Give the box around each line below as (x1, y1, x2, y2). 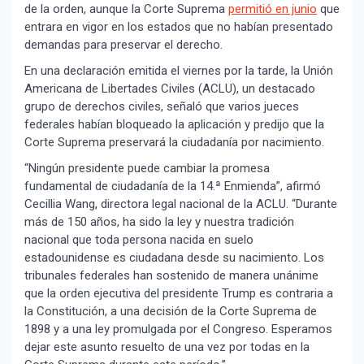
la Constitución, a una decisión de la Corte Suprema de (24, 304, 317, 319)
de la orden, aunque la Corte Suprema (24, 2, 228, 17)
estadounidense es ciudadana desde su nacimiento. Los (24, 250, 324, 266)
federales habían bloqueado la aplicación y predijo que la (24, 117, 324, 132)
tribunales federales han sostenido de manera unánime (24, 268, 318, 284)
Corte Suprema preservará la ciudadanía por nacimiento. (24, 135, 324, 150)
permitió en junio (228, 2, 317, 17)
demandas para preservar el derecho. (24, 37, 223, 53)
